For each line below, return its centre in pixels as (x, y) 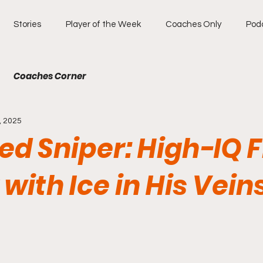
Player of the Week (103, 24)
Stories (27, 24)
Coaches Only (193, 24)
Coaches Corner (50, 76)
